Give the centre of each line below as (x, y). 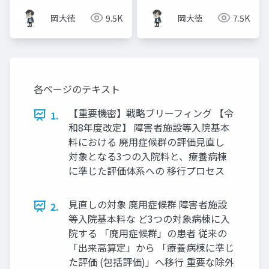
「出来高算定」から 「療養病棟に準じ (151, 247)
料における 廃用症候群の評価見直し (147, 141)
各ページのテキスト (77, 89)
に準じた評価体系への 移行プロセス (147, 170)
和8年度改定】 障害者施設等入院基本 (149, 127)
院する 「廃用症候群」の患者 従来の (148, 233)
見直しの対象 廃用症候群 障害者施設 (148, 204)
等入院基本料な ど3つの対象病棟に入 (149, 218)
